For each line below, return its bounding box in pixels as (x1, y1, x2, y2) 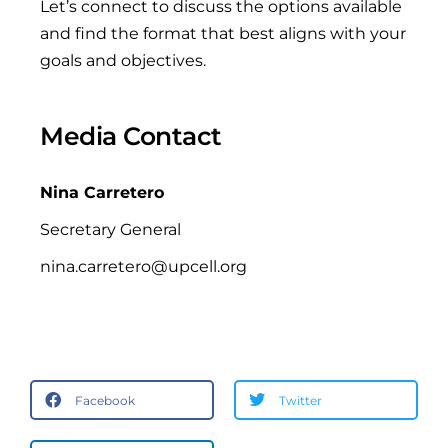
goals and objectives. (40, 51, 206, 70)
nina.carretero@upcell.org (40, 257, 247, 276)
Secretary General (40, 220, 181, 239)
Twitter (279, 392, 322, 408)
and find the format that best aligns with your (40, 24, 406, 43)
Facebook (75, 392, 135, 408)
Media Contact (40, 121, 222, 151)
